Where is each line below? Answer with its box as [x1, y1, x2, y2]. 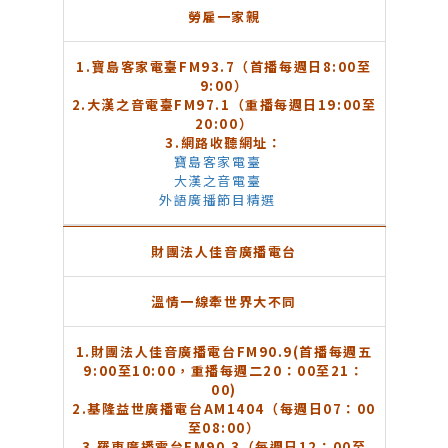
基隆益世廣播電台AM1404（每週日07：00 [87, 399, 377, 419]
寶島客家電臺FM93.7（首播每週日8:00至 [91, 57, 372, 77]
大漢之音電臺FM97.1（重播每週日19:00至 [86, 95, 377, 115]
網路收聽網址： [180, 133, 283, 153]
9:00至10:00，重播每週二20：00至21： [83, 361, 365, 381]
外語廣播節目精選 [159, 190, 276, 210]
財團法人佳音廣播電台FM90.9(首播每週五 [90, 342, 373, 362]
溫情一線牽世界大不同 [151, 292, 297, 312]
